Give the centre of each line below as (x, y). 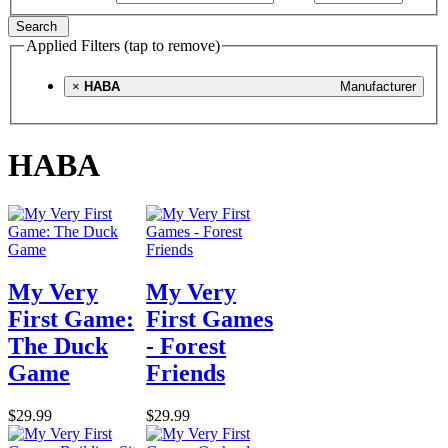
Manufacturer (378, 87)
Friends (186, 372)
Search (38, 26)
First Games (210, 318)
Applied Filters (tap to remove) (123, 45)
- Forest (186, 345)
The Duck (58, 345)
